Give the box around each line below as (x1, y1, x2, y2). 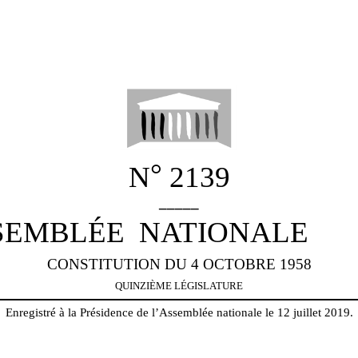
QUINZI (115, 279, 149, 292)
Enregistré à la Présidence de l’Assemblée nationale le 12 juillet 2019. (5, 305, 353, 319)
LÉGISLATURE (174, 279, 243, 292)
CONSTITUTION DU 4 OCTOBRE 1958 (46, 255, 312, 272)
